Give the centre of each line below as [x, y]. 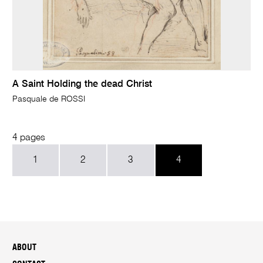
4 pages [29, 138]
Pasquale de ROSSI [49, 99]
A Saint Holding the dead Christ [82, 84]
